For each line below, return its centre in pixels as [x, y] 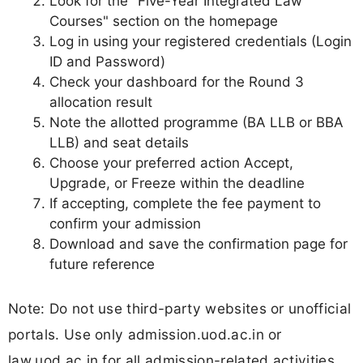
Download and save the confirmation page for [199, 244]
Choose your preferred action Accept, [171, 163]
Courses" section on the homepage [164, 21]
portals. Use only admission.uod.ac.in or [145, 334]
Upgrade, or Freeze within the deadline [177, 184]
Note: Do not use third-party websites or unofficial [180, 308]
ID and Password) [107, 62]
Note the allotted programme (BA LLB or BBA [196, 123]
